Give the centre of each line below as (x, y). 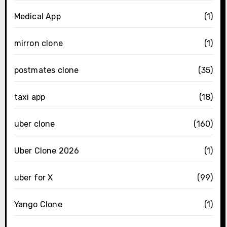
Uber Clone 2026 (47, 151)
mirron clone (38, 44)
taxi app (30, 97)
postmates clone (46, 70)
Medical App (37, 17)
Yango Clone (38, 205)
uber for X (33, 178)
